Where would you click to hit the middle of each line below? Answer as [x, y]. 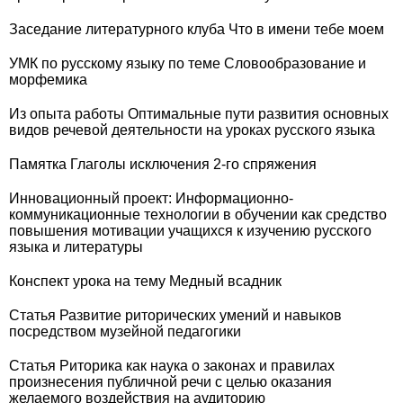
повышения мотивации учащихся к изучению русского [190, 231]
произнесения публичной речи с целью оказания [170, 382]
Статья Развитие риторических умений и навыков [175, 315]
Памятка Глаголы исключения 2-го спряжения [163, 164]
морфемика [48, 80]
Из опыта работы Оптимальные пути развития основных [199, 114]
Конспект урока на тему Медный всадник [145, 281]
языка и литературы [76, 247]
